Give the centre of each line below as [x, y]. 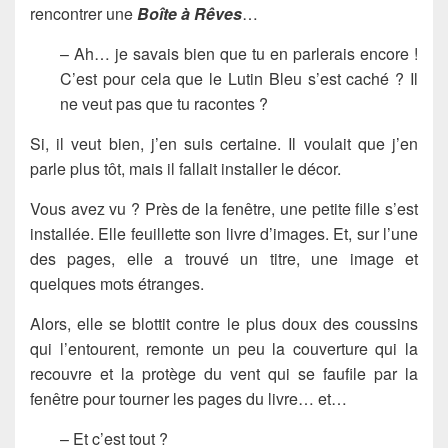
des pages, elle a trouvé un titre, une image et [224, 259]
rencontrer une [83, 14]
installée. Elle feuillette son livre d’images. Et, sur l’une [224, 234]
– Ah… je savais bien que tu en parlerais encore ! [239, 54]
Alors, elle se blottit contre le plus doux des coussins [224, 324]
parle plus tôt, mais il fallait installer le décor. [185, 169]
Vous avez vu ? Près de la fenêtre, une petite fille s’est [224, 209]
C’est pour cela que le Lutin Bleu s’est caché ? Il [239, 79]
